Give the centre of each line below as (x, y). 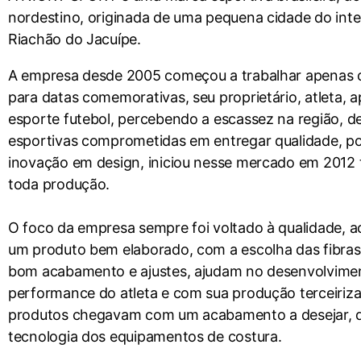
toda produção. (59, 184)
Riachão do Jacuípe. (75, 39)
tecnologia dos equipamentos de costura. (145, 336)
